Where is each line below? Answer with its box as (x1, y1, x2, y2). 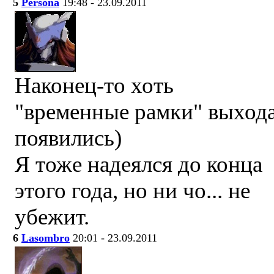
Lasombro (21, 232, 70, 244)
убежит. (15, 204, 89, 229)
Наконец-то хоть (15, 73, 174, 98)
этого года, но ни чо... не (15, 178, 250, 203)
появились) (15, 125, 122, 150)
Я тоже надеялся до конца (15, 152, 262, 177)
